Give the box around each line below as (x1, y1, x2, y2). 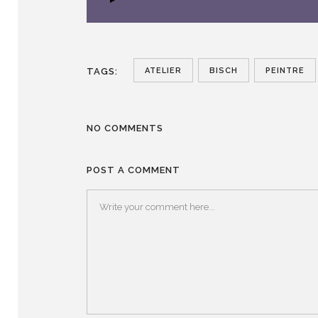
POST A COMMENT (87, 164, 180, 175)
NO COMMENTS (87, 122, 163, 133)
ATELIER (145, 65, 182, 75)
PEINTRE (265, 65, 305, 75)
